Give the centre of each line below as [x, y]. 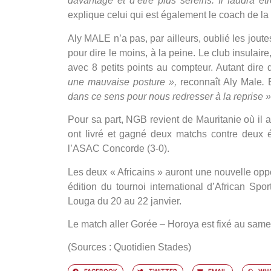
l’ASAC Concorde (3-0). [119, 149]
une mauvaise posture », [122, 82]
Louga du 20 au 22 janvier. [125, 201]
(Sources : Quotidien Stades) [129, 247]
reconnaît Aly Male [219, 82]
